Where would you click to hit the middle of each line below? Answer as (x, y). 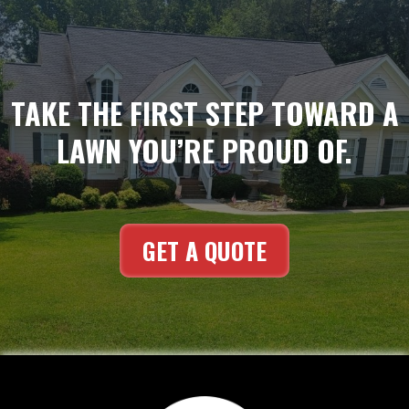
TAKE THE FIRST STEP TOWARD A (204, 113)
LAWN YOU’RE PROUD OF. (204, 150)
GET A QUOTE (204, 251)
